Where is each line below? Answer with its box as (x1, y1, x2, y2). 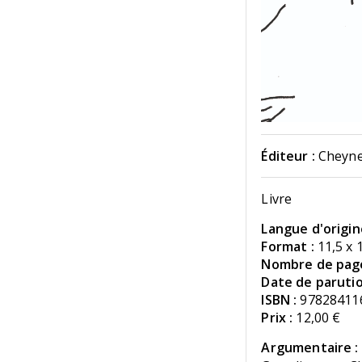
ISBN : (261, 290, 297, 309)
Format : (261, 237, 314, 255)
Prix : (261, 308, 293, 326)
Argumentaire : (261, 338, 359, 356)
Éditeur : (261, 146, 315, 165)
